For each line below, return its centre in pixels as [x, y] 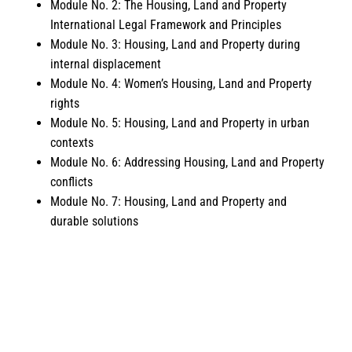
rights [65, 103]
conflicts [71, 181]
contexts [72, 142]
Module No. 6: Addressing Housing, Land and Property [187, 162]
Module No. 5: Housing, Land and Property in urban [180, 123]
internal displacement [106, 64]
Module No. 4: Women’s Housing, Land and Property [181, 83]
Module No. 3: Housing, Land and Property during [175, 44]
